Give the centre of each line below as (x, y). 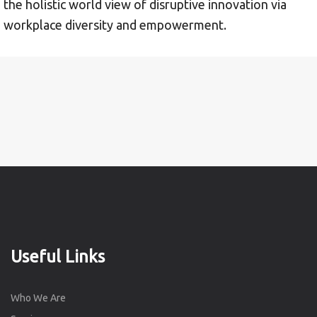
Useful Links (58, 256)
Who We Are (38, 298)
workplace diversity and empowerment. (115, 24)
